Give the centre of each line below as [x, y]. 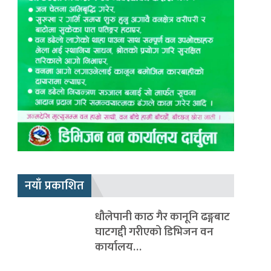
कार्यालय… [118, 247]
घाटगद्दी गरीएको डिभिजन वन [154, 232]
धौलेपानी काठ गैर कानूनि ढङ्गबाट [162, 217]
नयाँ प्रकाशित [54, 186]
